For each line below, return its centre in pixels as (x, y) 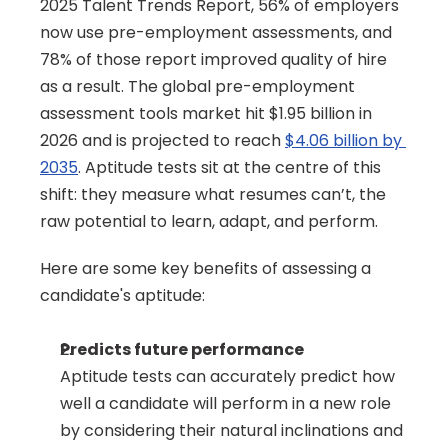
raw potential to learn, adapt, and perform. (209, 221)
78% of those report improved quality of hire (213, 59)
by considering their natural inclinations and (231, 430)
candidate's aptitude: (122, 295)
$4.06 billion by (343, 140)
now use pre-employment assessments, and (216, 32)
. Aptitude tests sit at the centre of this (229, 167)
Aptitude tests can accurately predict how (227, 376)
